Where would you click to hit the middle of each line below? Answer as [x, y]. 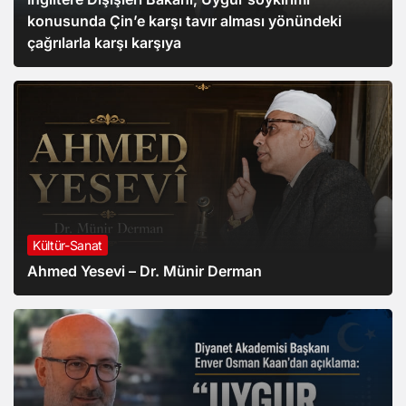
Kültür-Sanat [68, 246]
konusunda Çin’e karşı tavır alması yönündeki [184, 21]
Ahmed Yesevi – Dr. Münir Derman [145, 271]
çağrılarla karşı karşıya [104, 43]
